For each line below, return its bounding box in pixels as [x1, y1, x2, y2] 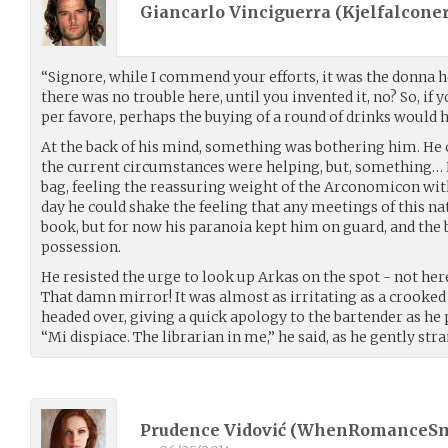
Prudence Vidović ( [140, 420, 297, 441]
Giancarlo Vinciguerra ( [140, 2, 342, 23]
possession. [41, 237, 121, 256]
